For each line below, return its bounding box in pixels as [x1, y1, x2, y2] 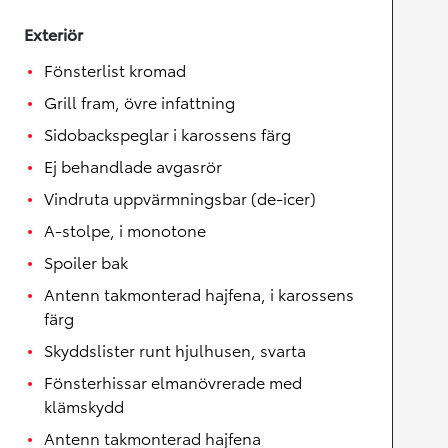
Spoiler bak [44, 250, 128, 274]
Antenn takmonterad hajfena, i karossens [44, 282, 354, 306]
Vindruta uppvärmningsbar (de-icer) [44, 186, 316, 210]
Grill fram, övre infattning [44, 90, 235, 114]
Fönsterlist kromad [44, 58, 186, 82]
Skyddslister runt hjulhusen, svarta [44, 338, 306, 362]
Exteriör [24, 22, 83, 46]
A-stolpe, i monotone [44, 218, 206, 242]
